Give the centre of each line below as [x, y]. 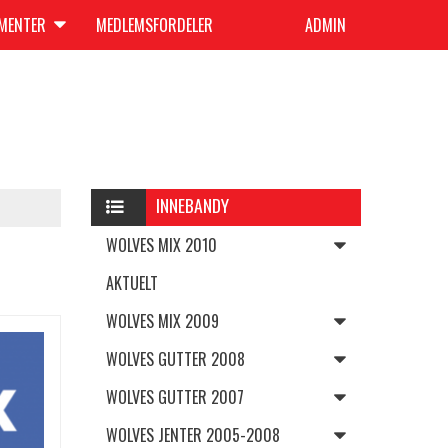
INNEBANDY [193, 205]
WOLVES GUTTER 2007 [175, 397]
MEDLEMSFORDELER [154, 25]
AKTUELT [132, 283]
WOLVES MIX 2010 [161, 245]
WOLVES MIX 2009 [162, 321]
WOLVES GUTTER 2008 [175, 359]
